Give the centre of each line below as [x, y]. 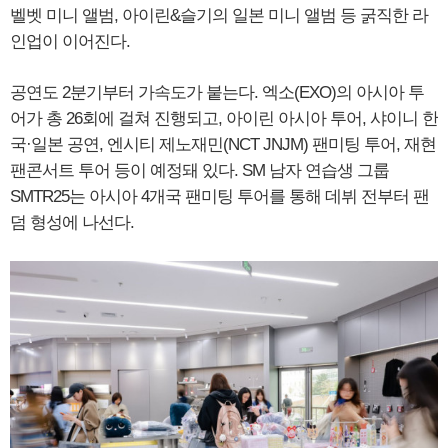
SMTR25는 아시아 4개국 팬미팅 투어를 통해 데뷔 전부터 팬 [219, 196]
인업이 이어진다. [70, 41]
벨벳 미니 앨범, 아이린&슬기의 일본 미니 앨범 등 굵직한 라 [219, 15]
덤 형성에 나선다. [72, 222]
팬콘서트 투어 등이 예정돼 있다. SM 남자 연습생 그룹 [199, 170]
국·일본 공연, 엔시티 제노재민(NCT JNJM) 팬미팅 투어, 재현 [223, 144]
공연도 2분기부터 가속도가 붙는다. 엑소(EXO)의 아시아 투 [217, 92]
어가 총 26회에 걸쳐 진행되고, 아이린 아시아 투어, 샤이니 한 [224, 118]
